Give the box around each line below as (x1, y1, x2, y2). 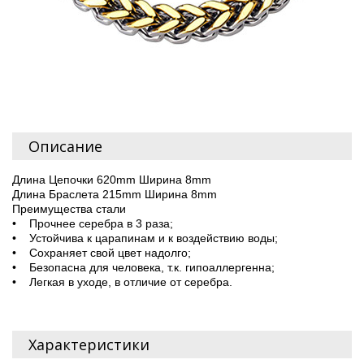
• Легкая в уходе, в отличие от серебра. (12, 275, 232, 288)
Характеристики (28, 334, 149, 354)
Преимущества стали (12, 201, 126, 215)
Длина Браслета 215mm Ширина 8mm (12, 187, 217, 201)
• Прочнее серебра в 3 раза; (12, 216, 173, 230)
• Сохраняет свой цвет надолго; (12, 245, 191, 259)
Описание (28, 136, 102, 156)
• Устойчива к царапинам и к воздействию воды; (12, 231, 278, 245)
